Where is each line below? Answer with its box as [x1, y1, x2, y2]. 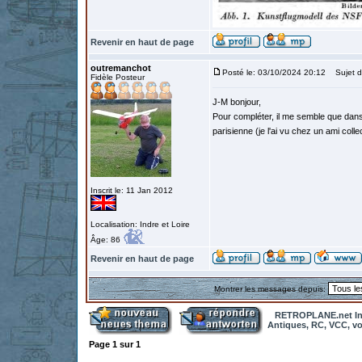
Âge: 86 [90, 235, 123, 244]
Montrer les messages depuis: [214, 284, 328, 293]
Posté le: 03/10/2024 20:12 [222, 68, 326, 77]
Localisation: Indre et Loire [90, 220, 190, 229]
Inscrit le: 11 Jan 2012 [90, 186, 173, 195]
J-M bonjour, [213, 97, 261, 107]
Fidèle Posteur [90, 73, 145, 82]
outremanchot [90, 63, 151, 73]
